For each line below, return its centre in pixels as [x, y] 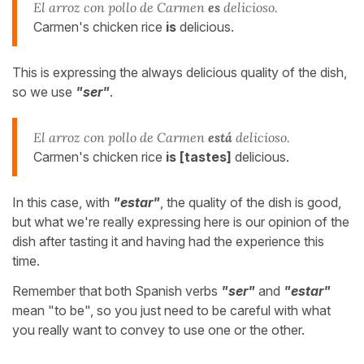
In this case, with [63, 202]
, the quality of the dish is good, [251, 202]
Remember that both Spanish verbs [117, 290]
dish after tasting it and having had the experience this [168, 241]
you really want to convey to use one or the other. [158, 329]
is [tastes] [199, 156]
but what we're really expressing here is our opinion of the [181, 221]
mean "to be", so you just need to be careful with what [171, 310]
